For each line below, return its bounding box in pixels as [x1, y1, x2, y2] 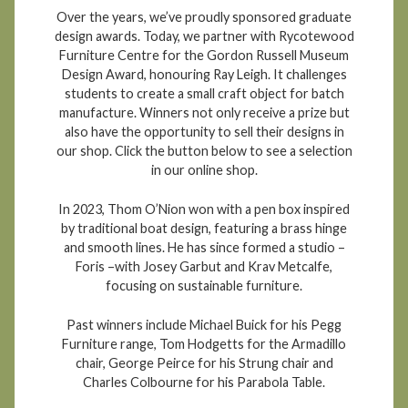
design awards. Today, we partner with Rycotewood [54, 28, 354, 45]
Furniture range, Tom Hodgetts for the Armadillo [62, 335, 346, 352]
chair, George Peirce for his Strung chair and [75, 354, 333, 371]
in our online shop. [150, 162, 258, 178]
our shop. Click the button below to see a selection [56, 143, 352, 159]
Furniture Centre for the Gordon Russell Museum [59, 47, 349, 64]
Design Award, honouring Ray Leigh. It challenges [61, 66, 347, 83]
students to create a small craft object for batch [64, 86, 344, 102]
